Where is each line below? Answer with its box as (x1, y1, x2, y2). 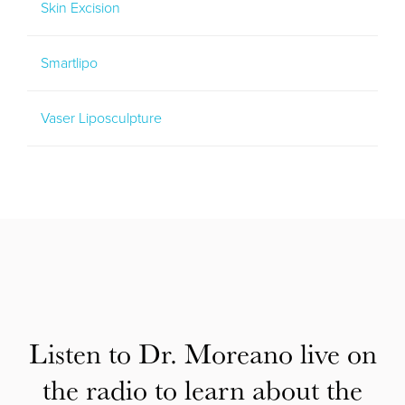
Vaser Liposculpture (41, 108, 162, 127)
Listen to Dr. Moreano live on (28, 331, 377, 373)
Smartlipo (41, 53, 98, 72)
